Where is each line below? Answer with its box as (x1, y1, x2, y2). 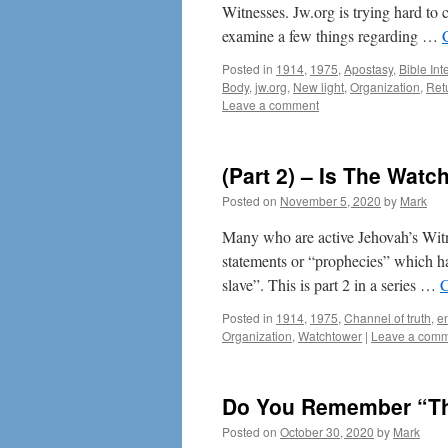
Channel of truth (344, 309, 431, 326)
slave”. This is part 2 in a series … (222, 274, 440, 295)
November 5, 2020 (280, 192, 381, 209)
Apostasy (344, 60, 393, 77)
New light (293, 78, 344, 95)
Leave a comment (222, 96, 319, 113)
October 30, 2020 (280, 423, 374, 440)
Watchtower (298, 327, 362, 344)
